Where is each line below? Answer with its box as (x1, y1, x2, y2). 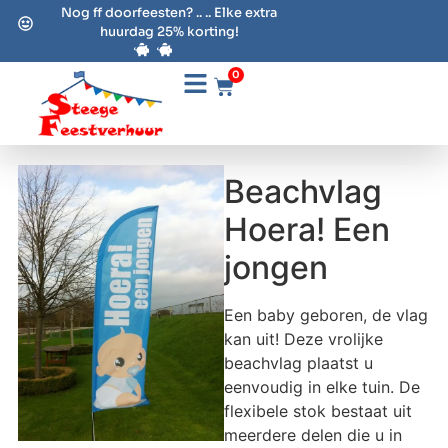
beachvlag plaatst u (224, 352, 373, 373)
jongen (224, 247, 328, 287)
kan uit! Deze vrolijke (224, 328, 383, 349)
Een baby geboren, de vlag (224, 304, 428, 325)
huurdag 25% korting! (99, 24, 239, 41)
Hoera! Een (224, 209, 390, 249)
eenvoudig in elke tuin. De (224, 376, 420, 397)
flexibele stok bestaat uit (224, 400, 412, 421)
